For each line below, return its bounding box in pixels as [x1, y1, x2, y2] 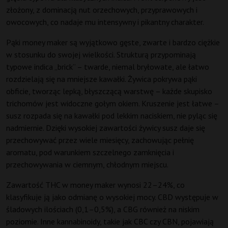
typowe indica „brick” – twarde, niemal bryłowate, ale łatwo [6, 62, 209, 72]
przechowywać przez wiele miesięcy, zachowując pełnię [6, 135, 194, 146]
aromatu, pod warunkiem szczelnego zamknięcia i [6, 147, 174, 158]
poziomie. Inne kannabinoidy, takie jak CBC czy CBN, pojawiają [6, 216, 214, 227]
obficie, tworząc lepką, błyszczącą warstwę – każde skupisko [6, 86, 212, 97]
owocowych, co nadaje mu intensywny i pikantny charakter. [6, 17, 204, 27]
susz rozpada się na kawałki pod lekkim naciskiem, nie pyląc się [6, 110, 217, 121]
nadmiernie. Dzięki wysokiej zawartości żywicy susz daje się [6, 123, 205, 133]
